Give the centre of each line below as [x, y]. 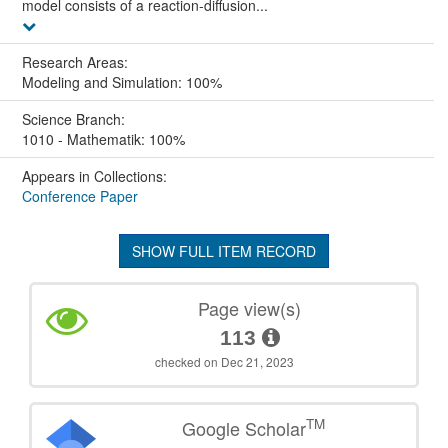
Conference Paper [79, 195]
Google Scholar [244, 427]
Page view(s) [250, 307]
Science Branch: [75, 118]
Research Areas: [76, 61]
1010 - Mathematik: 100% [103, 138]
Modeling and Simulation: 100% [121, 81]
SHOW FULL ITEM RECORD [224, 250]
